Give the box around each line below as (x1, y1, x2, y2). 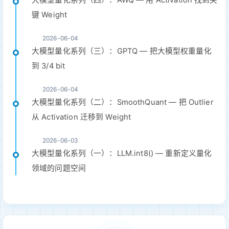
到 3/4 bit (32, 61, 65, 71)
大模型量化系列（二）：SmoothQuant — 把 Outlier (32, 97, 214, 107)
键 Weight (32, 10, 67, 19)
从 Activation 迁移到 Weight (32, 112, 131, 122)
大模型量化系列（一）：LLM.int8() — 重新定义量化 (32, 148, 212, 158)
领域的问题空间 (32, 163, 86, 173)
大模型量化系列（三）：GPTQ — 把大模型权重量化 (32, 46, 212, 56)
